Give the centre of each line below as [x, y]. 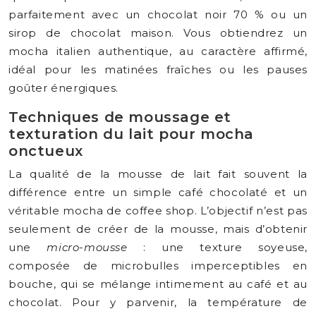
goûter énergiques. [63, 88]
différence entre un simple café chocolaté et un [158, 192]
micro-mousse [87, 247]
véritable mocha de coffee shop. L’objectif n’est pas [158, 211]
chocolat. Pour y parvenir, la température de [158, 302]
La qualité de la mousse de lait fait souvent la [158, 174]
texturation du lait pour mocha [132, 134]
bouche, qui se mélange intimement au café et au [158, 284]
